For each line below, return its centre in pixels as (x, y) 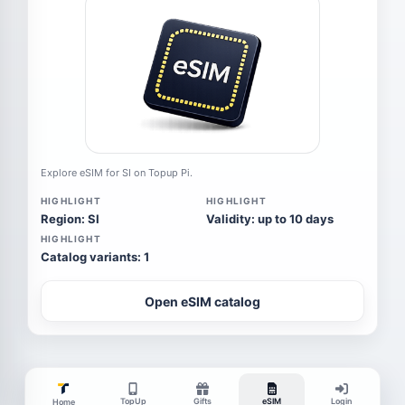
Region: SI (70, 219)
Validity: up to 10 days (270, 219)
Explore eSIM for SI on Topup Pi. (117, 173)
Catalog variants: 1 (95, 257)
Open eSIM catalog (202, 301)
